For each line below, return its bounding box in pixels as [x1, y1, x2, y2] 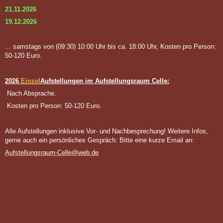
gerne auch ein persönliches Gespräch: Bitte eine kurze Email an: [5, 136, 196, 144]
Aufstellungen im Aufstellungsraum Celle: [40, 77, 169, 85]
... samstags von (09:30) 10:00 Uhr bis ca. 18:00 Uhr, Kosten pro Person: [5, 43, 216, 51]
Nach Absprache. [5, 90, 56, 98]
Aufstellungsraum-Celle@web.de [5, 149, 99, 157]
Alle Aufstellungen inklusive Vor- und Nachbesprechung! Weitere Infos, [5, 127, 208, 135]
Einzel [19, 77, 40, 85]
